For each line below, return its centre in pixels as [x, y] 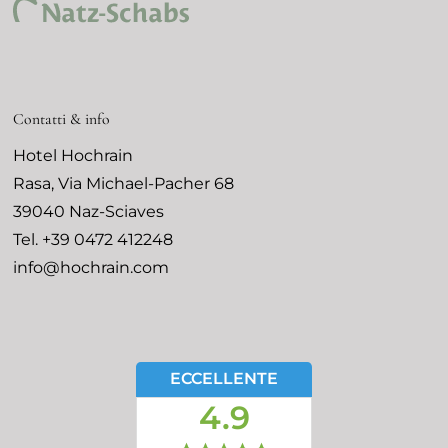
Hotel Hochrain [73, 156]
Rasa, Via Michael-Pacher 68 [124, 184]
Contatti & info [62, 120]
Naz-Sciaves [117, 212]
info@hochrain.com [91, 268]
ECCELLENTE [224, 379]
